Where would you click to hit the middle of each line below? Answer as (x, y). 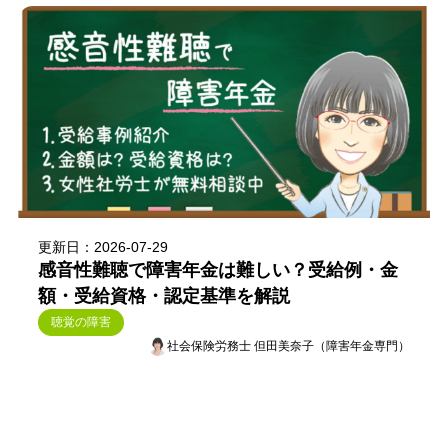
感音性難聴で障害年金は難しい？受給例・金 (217, 270)
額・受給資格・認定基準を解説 (163, 296)
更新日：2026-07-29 (102, 247)
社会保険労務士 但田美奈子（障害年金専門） (289, 345)
